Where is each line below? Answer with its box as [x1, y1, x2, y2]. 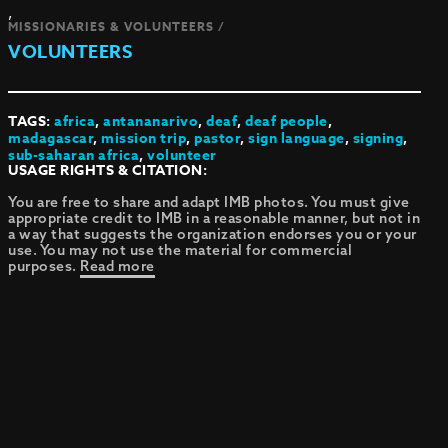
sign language [248, 128, 345, 149]
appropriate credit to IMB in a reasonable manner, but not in [8, 209, 421, 227]
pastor [194, 128, 241, 149]
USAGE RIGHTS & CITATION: [8, 160, 208, 181]
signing [352, 128, 404, 149]
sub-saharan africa [8, 145, 140, 166]
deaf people [245, 111, 328, 132]
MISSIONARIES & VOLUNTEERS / [8, 18, 226, 35]
